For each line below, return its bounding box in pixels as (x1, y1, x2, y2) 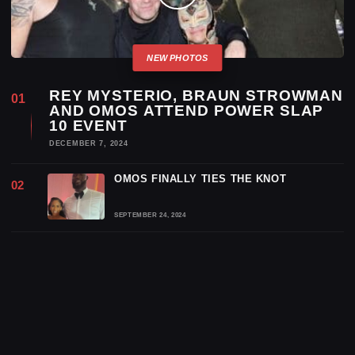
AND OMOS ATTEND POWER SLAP (49, 102, 324, 119)
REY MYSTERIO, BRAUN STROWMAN (49, 87, 343, 104)
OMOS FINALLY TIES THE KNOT (114, 173, 287, 185)
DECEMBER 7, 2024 (49, 139, 128, 147)
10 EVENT (49, 117, 128, 134)
